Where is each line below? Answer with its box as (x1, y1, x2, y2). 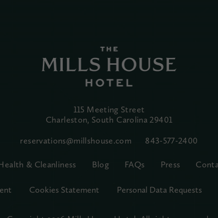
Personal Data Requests (116, 184, 202, 195)
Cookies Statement (29, 184, 99, 195)
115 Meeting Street (73, 104, 145, 114)
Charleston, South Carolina (45, 114, 148, 125)
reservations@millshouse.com (20, 135, 132, 145)
